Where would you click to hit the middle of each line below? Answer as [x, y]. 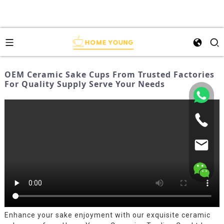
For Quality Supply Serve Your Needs [84, 84]
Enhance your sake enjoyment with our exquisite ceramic [107, 215]
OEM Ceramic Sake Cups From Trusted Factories [109, 74]
